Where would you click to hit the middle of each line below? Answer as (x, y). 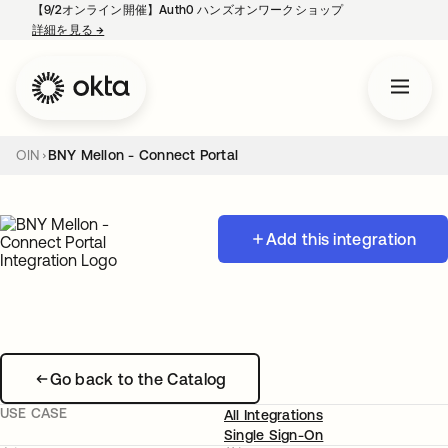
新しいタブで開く (153, 30)
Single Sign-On (274, 435)
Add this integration (340, 239)
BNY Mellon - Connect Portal (143, 155)
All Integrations (273, 415)
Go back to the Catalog (138, 378)
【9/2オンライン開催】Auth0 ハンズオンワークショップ (188, 10)
